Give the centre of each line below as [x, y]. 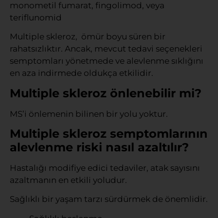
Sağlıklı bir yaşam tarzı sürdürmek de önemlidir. [109, 199]
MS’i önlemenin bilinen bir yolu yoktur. [89, 114]
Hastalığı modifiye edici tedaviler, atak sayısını [105, 168]
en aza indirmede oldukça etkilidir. [82, 73]
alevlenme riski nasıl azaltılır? [99, 147]
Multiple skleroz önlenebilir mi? [106, 93]
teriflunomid [36, 17]
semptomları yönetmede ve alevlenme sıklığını [107, 61]
